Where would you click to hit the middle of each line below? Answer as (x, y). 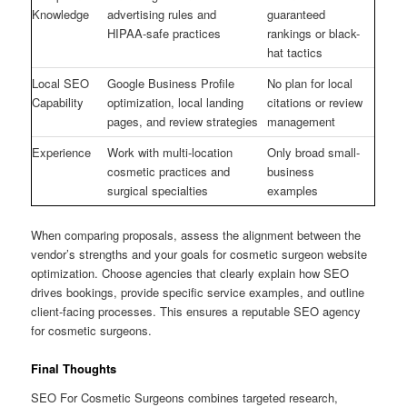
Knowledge (61, 15)
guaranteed (297, 15)
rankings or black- (314, 34)
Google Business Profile (171, 84)
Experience (62, 153)
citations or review (315, 103)
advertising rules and (162, 15)
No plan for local (310, 84)
